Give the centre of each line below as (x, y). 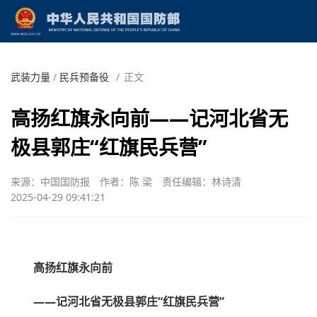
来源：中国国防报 (50, 181)
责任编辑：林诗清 (202, 181)
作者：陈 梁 (126, 181)
